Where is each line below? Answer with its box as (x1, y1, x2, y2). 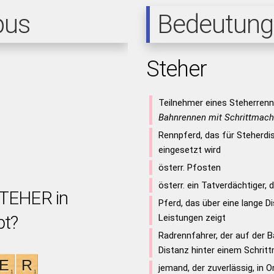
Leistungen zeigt (158, 212, 226, 223)
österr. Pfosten (158, 162, 221, 173)
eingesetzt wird (158, 144, 221, 155)
